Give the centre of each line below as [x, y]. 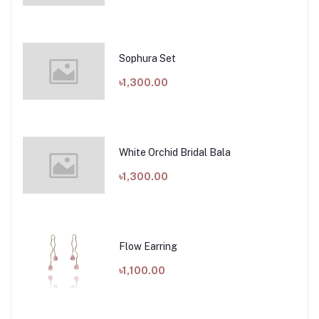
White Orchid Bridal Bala [174, 152]
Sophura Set [147, 58]
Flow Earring [148, 246]
